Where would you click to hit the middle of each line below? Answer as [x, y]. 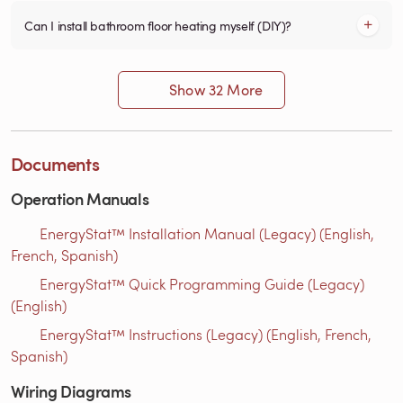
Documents [55, 163]
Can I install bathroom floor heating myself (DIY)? [158, 25]
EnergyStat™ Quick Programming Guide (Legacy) [202, 283]
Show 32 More [216, 90]
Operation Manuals [80, 198]
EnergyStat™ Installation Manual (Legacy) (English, [207, 233]
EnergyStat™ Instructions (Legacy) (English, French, [206, 334]
